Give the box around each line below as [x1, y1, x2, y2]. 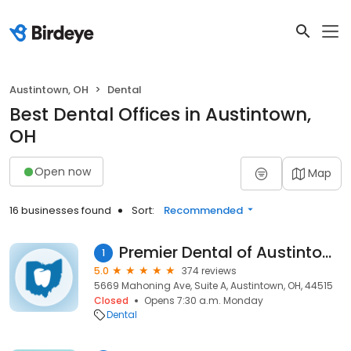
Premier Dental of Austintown [321, 241, 331, 263]
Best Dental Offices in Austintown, [9, 102, 311, 127]
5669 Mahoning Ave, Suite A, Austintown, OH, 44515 [94, 279, 333, 292]
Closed [94, 294, 128, 307]
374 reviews [182, 264, 237, 277]
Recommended [164, 203, 243, 218]
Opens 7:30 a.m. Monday [144, 294, 263, 307]
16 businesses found [9, 203, 111, 218]
